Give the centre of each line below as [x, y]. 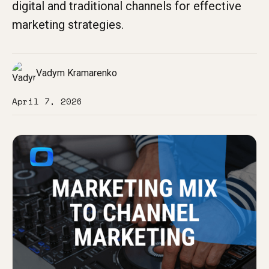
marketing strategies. [68, 25]
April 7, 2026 [47, 101]
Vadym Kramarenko [77, 73]
